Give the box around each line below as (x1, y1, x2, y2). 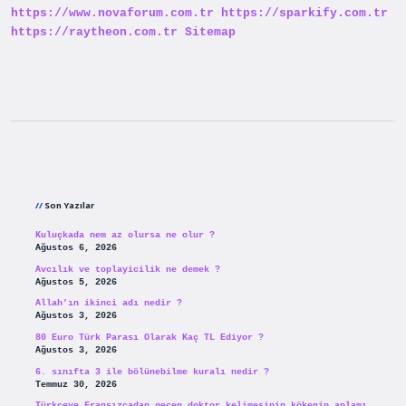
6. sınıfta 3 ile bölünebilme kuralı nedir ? (34, 366, 269, 377)
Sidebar (34, 154, 132, 190)
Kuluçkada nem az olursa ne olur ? (34, 230, 215, 241)
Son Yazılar (43, 199, 94, 212)
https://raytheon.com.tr (11, 25, 178, 40)
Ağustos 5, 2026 (34, 276, 117, 287)
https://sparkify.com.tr (221, 6, 388, 21)
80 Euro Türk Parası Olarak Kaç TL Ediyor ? (34, 333, 264, 343)
